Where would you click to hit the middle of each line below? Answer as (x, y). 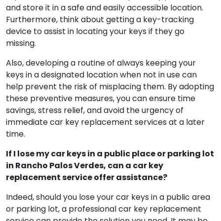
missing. (21, 79)
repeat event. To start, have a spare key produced (104, 31)
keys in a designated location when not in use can (101, 110)
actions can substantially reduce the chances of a (103, 19)
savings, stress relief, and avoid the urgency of (95, 146)
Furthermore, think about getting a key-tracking (100, 55)
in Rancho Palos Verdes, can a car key (85, 201)
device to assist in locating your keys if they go (95, 67)
